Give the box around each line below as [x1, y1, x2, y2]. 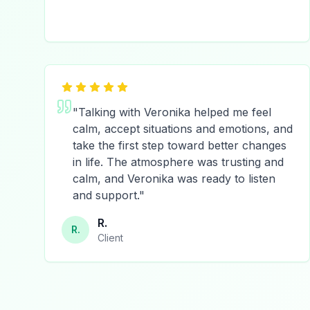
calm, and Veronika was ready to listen [73, 172, 275, 185]
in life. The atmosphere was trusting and [73, 155, 284, 169]
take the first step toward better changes [73, 138, 286, 152]
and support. [73, 188, 139, 202]
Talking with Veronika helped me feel [78, 105, 271, 119]
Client [98, 232, 123, 244]
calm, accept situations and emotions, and [73, 122, 293, 136]
